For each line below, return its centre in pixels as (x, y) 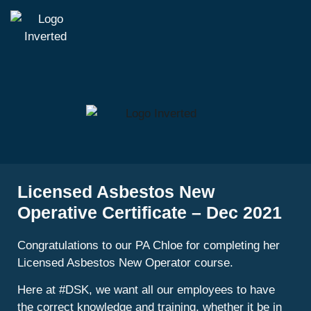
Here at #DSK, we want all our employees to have (146, 290)
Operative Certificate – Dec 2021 (150, 213)
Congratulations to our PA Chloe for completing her (149, 246)
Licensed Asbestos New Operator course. (125, 263)
